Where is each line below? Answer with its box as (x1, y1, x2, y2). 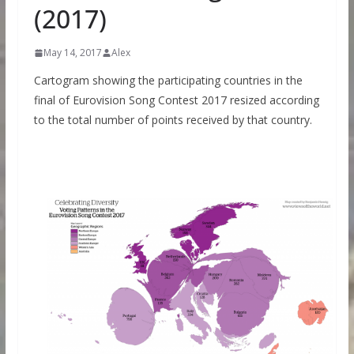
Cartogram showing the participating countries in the (33, 73, 303, 88)
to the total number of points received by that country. (33, 112, 312, 127)
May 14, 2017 (43, 46, 102, 59)
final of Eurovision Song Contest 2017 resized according (33, 92, 319, 107)
